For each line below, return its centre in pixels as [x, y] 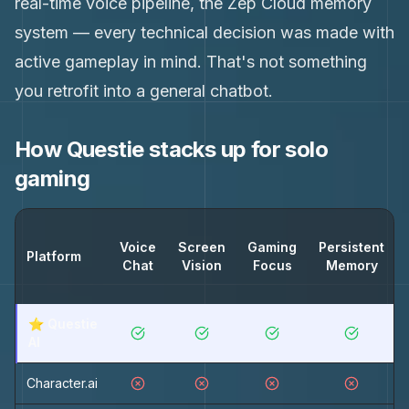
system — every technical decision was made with [204, 32]
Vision [202, 265]
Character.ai [62, 383]
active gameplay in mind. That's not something [191, 62]
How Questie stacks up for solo [171, 149]
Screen [202, 247]
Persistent [351, 247]
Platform [54, 256]
